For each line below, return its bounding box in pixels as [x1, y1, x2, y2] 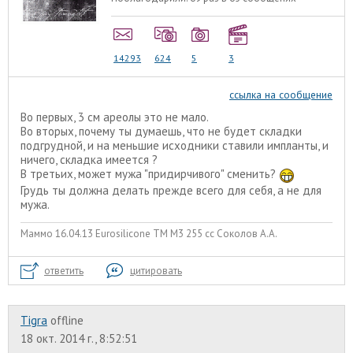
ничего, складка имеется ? [20, 152, 158, 168]
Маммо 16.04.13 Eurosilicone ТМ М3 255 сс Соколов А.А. [20, 227, 277, 241]
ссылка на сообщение [229, 87, 333, 102]
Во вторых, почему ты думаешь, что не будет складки [20, 124, 302, 139]
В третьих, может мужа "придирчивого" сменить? [20, 166, 279, 182]
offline [50, 312, 84, 328]
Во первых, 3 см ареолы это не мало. [20, 110, 209, 125]
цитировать [130, 263, 182, 277]
